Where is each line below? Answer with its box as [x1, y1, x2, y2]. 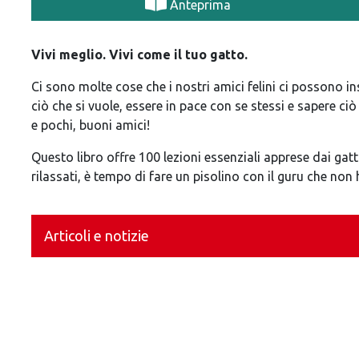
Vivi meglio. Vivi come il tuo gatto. [31, 47, 251, 63]
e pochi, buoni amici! [31, 118, 150, 133]
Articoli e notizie [44, 228, 149, 244]
